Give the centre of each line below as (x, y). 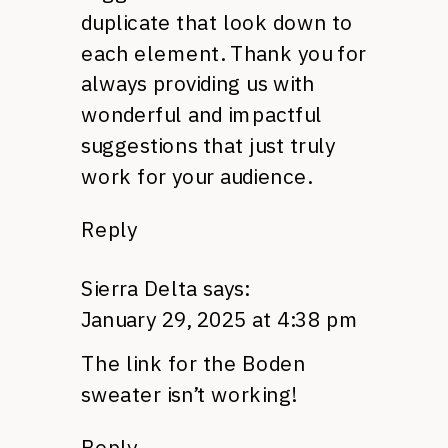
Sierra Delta (139, 287)
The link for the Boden (193, 363)
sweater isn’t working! (188, 394)
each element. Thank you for (224, 52)
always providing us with (198, 83)
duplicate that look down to (217, 21)
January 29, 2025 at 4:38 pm (220, 318)
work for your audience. (196, 175)
